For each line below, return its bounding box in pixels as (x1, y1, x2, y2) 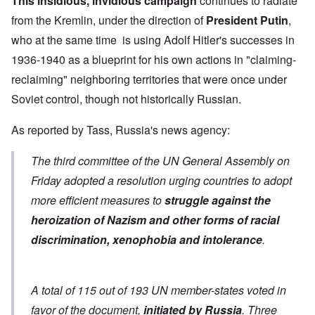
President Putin (206, 12, 288, 29)
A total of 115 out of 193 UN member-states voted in (31, 282, 286, 299)
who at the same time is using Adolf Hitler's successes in (11, 32, 295, 49)
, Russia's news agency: (110, 122, 230, 139)
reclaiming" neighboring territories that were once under (11, 71, 287, 88)
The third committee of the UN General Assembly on (31, 153, 290, 169)
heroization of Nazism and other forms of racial (31, 212, 279, 229)
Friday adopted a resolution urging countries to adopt (31, 172, 292, 189)
